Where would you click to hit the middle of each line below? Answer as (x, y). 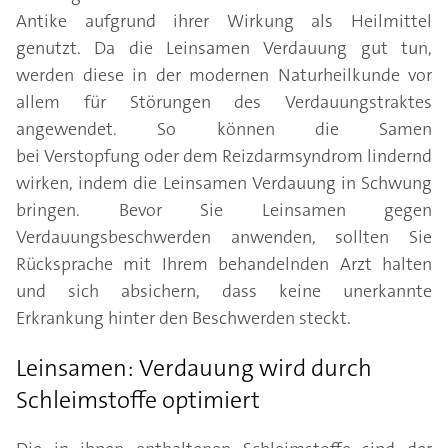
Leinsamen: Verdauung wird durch (194, 368)
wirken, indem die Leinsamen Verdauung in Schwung (224, 183)
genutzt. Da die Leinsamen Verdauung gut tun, (224, 48)
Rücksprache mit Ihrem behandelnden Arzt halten (224, 264)
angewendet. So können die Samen (224, 129)
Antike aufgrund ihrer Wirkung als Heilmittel (224, 21)
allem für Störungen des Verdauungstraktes (224, 102)
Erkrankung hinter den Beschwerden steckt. (183, 318)
